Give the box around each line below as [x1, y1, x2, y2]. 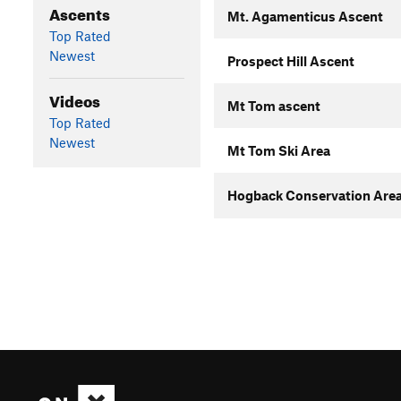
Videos [48, 86, 100, 111]
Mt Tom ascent [226, 98, 320, 114]
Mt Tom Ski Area [226, 142, 330, 158]
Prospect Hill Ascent [226, 53, 354, 69]
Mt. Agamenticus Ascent [226, 8, 383, 24]
